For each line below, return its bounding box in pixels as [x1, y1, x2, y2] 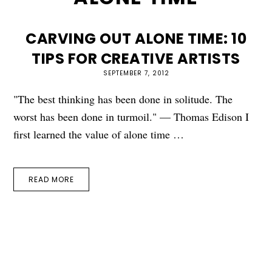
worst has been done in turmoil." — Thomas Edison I [13, 109, 250, 124]
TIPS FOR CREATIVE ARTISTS [32, 48, 240, 69]
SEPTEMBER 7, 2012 [103, 68, 169, 78]
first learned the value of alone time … [13, 126, 185, 141]
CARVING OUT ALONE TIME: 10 [25, 28, 246, 49]
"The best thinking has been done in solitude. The [13, 91, 233, 106]
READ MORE [29, 174, 75, 185]
